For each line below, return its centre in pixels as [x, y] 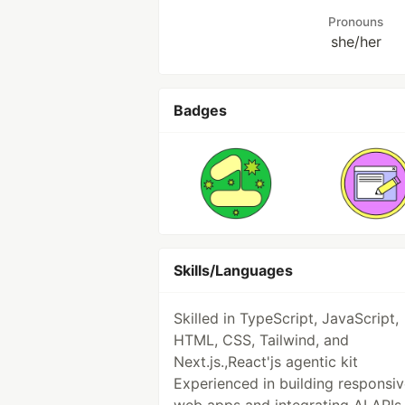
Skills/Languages [233, 270]
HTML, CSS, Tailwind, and [261, 340]
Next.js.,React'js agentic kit [266, 362]
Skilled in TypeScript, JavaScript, [286, 318]
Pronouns [356, 22]
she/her [356, 42]
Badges [200, 110]
